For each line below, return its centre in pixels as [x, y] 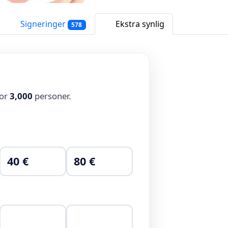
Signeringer [43, 24]
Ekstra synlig [139, 24]
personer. [52, 96]
